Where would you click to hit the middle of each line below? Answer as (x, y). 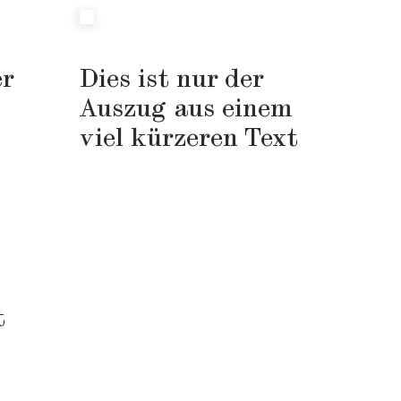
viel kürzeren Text (188, 139)
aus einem (232, 109)
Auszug (126, 109)
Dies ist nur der (171, 80)
